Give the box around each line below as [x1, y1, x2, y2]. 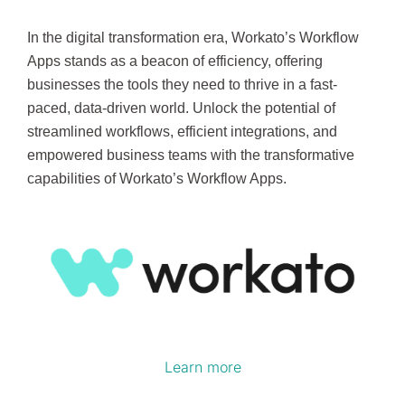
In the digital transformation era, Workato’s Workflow [27, 29, 359, 45]
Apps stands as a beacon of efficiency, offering [27, 52, 323, 69]
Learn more [164, 358, 241, 377]
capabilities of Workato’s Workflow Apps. [27, 170, 287, 186]
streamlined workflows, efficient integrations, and [27, 123, 337, 139]
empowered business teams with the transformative [27, 146, 354, 163]
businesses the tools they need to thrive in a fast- [27, 76, 337, 92]
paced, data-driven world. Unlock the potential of [27, 99, 335, 116]
